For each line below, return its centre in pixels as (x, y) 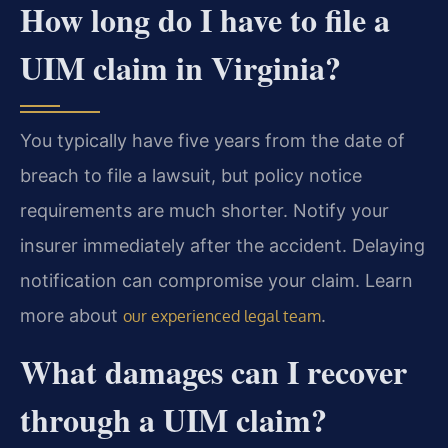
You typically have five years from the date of (212, 140)
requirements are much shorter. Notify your (204, 210)
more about (71, 315)
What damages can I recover (213, 371)
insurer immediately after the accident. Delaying (222, 245)
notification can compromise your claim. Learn (216, 280)
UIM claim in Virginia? (180, 67)
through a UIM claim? (173, 419)
